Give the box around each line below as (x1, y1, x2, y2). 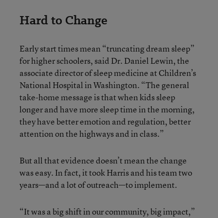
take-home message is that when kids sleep (19, 91, 175, 103)
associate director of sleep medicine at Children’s (19, 67, 196, 78)
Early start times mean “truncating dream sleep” (19, 42, 195, 54)
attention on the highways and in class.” (19, 127, 164, 139)
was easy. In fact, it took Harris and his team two (19, 166, 192, 178)
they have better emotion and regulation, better (19, 115, 191, 127)
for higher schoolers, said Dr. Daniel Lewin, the (19, 54, 189, 66)
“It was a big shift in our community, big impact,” (19, 205, 195, 217)
